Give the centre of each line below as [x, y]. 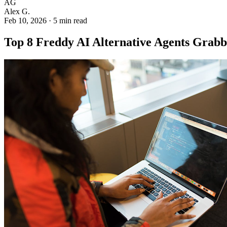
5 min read [70, 21]
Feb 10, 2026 [25, 21]
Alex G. [17, 12]
